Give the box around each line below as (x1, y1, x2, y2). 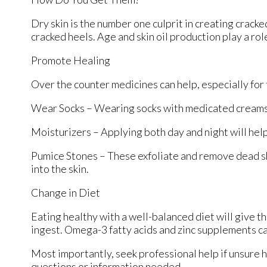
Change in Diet (31, 186, 100, 200)
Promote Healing (31, 54, 110, 67)
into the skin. (31, 162, 91, 176)
